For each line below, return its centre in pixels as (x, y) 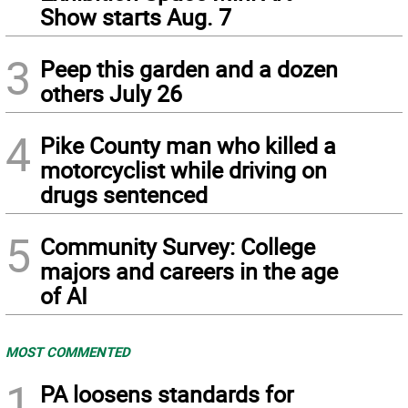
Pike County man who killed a (188, 145)
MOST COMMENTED (68, 352)
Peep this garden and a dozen (189, 69)
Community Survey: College (178, 246)
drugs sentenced (124, 194)
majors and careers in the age (189, 271)
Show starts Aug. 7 (136, 17)
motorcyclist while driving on (184, 170)
